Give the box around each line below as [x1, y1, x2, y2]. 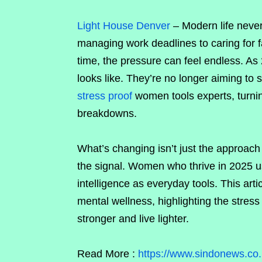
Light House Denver [77, 20, 170, 32]
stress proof [77, 90, 132, 102]
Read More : [77, 248, 135, 260]
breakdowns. [77, 108, 137, 119]
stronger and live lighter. [77, 213, 189, 225]
